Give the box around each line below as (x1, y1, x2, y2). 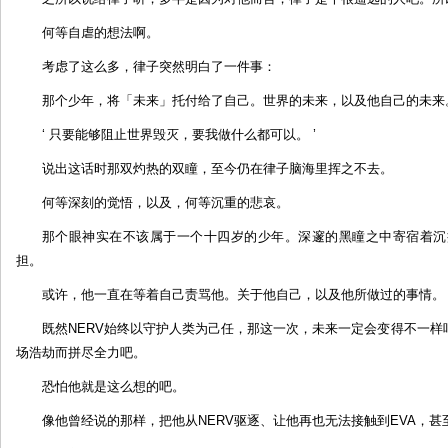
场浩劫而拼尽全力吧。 (16, 345, 146, 360)
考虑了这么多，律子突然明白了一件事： (42, 59, 276, 74)
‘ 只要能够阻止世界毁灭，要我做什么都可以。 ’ (42, 127, 316, 142)
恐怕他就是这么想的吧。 (42, 379, 185, 394)
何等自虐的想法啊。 (42, 25, 159, 40)
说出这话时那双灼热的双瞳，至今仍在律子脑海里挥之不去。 (42, 161, 393, 176)
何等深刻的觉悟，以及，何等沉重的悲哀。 (42, 195, 289, 210)
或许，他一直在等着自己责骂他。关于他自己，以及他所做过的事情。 (42, 287, 445, 302)
